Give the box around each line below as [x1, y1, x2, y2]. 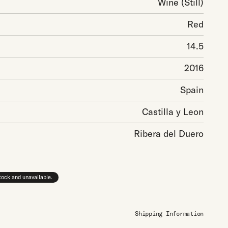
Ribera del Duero [134, 128, 204, 139]
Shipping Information [135, 210, 204, 217]
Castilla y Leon [142, 106, 204, 118]
